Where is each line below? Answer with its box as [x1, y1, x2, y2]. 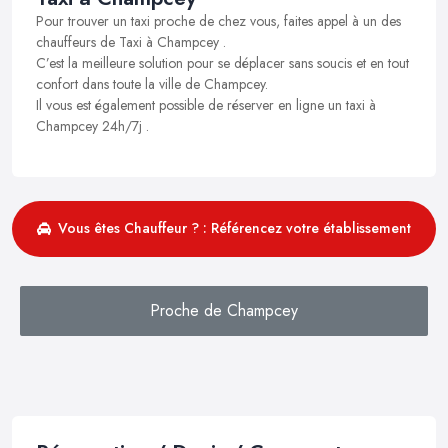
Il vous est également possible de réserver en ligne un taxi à [36, 94, 376, 115]
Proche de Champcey [150, 298, 298, 322]
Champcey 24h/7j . [36, 115, 149, 136]
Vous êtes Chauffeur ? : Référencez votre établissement [58, 218, 411, 239]
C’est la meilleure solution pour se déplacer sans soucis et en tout [36, 52, 409, 73]
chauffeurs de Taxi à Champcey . [36, 31, 226, 52]
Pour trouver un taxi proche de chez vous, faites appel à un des [36, 10, 401, 31]
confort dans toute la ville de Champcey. [36, 73, 268, 94]
